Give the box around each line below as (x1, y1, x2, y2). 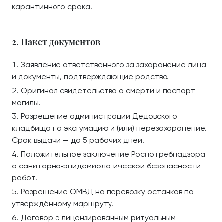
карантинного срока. (12, 2, 92, 11)
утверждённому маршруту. (12, 199, 113, 208)
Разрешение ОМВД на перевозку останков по (21, 187, 194, 196)
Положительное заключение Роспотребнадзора (21, 149, 205, 159)
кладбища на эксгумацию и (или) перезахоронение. (12, 123, 207, 133)
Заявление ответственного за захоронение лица (21, 60, 206, 69)
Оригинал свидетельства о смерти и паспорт (21, 86, 195, 95)
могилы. (12, 98, 41, 107)
